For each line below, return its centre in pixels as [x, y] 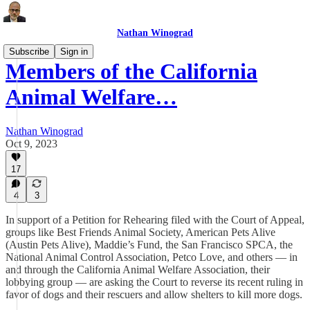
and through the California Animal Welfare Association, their [138, 270]
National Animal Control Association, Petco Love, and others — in [152, 257]
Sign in [74, 52]
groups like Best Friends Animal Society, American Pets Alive [140, 232]
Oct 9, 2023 [31, 143]
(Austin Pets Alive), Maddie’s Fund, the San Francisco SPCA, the [149, 245]
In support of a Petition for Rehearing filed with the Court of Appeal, [155, 220]
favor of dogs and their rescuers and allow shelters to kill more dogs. [154, 294]
